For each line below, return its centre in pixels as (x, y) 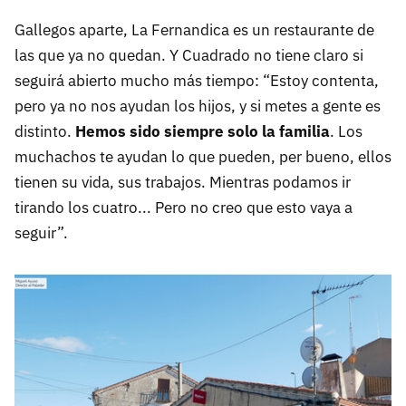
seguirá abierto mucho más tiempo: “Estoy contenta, (197, 80)
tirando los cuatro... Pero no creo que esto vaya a (184, 207)
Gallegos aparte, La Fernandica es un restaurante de (194, 29)
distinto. (45, 131)
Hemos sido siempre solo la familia (203, 131)
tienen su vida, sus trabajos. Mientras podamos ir (183, 182)
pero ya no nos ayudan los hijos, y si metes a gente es (198, 106)
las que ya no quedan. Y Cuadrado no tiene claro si (189, 55)
